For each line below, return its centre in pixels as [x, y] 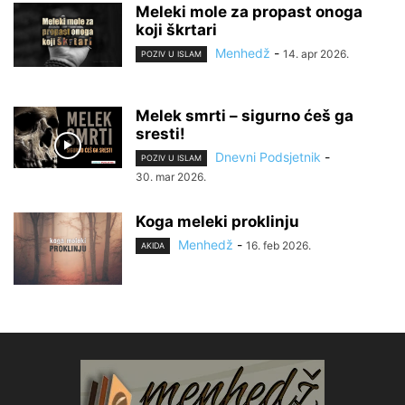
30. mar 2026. [171, 177]
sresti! [160, 134]
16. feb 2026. [278, 246]
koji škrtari [176, 30]
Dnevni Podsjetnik [268, 157]
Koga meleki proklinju [217, 222]
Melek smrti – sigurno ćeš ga [245, 116]
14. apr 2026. [316, 54]
